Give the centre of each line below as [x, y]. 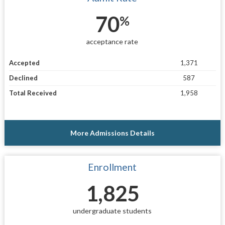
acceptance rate [113, 41]
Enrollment [113, 167]
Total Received [33, 93]
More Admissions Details [112, 133]
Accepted [24, 63]
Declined [23, 78]
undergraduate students [113, 211]
